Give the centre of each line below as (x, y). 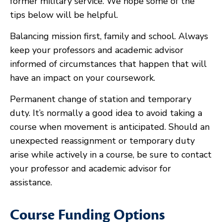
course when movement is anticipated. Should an (110, 127)
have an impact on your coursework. (83, 78)
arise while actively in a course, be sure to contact (111, 155)
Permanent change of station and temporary (101, 99)
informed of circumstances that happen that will (108, 64)
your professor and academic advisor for (90, 168)
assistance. (31, 182)
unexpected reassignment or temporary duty (102, 141)
